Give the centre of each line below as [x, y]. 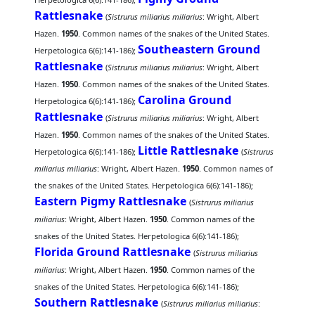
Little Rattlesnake [188, 150]
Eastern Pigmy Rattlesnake [111, 201]
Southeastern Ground [199, 49]
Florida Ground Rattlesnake [113, 252]
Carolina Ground [185, 100]
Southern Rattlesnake [97, 302]
